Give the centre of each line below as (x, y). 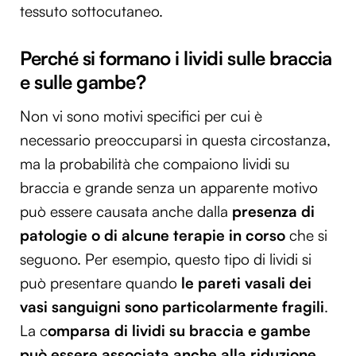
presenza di (273, 211)
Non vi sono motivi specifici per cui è (141, 116)
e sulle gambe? (83, 82)
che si (306, 235)
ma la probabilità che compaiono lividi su (155, 163)
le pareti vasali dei (246, 282)
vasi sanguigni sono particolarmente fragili (172, 306)
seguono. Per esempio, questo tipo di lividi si (166, 259)
